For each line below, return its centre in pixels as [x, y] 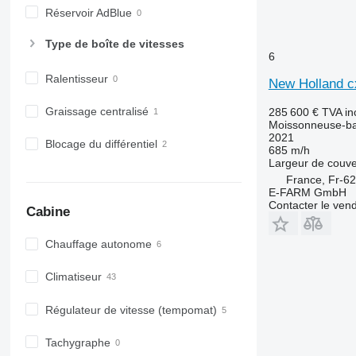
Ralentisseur [76, 79]
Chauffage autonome [98, 244]
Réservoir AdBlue [88, 12]
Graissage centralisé [97, 112]
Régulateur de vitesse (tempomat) [131, 310]
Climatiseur [73, 277]
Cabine [48, 211]
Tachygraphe [77, 342]
